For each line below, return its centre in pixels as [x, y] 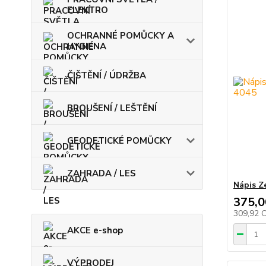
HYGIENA [87, 46]
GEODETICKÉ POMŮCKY [119, 141]
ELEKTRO [88, 10]
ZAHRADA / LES [102, 173]
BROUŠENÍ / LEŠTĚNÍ [112, 108]
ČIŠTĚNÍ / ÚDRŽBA [107, 75]
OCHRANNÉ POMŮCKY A [121, 36]
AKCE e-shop [95, 230]
